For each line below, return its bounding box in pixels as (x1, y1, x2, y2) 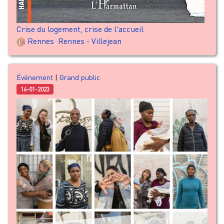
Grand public (59, 72, 100, 81)
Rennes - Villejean (58, 35, 121, 46)
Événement (16, 72, 53, 81)
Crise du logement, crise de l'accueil (16, 23, 143, 34)
